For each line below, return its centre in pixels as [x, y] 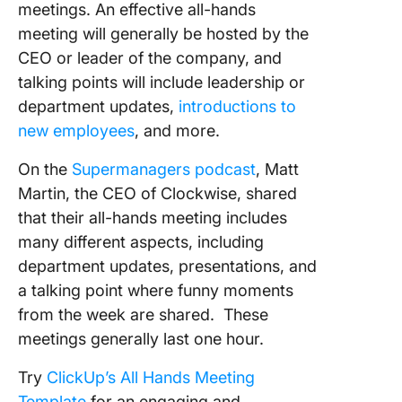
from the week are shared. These [143, 315]
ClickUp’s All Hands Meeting [151, 378]
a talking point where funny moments [156, 291]
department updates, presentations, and [167, 267]
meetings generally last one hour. [143, 339]
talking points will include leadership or [162, 83]
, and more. [179, 131]
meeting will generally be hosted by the [163, 34]
